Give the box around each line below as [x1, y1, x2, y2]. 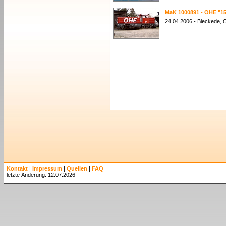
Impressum [32, 165, 62, 172]
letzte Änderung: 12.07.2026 [7, 172, 75, 178]
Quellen [67, 165, 87, 172]
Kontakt [7, 165, 28, 172]
